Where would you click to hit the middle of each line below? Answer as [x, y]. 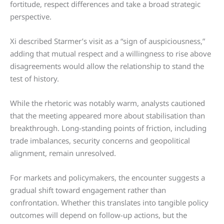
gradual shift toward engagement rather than [88, 190]
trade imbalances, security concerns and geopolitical [100, 141]
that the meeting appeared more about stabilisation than [107, 116]
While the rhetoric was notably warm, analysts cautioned [107, 103]
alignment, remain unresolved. [63, 153]
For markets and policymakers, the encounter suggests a [107, 178]
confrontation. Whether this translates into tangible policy [109, 203]
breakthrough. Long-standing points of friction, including [108, 128]
